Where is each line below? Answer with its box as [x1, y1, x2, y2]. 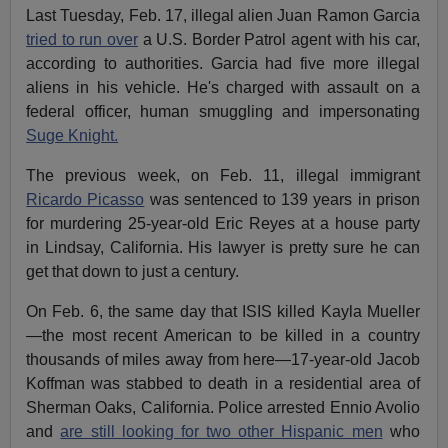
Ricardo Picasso [26, 191, 145, 209]
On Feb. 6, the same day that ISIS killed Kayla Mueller [26, 303, 420, 321]
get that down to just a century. [26, 263, 240, 281]
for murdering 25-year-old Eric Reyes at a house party [26, 215, 420, 233]
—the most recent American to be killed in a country [26, 327, 420, 345]
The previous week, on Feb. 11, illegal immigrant [26, 167, 420, 185]
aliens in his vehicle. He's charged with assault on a [26, 79, 420, 97]
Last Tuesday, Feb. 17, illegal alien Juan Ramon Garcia [26, 7, 420, 25]
